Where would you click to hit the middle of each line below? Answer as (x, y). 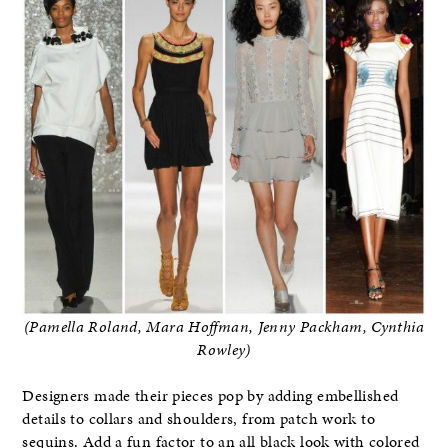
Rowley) (224, 350)
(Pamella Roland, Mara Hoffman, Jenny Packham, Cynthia (224, 327)
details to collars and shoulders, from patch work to (198, 419)
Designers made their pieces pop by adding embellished (210, 396)
